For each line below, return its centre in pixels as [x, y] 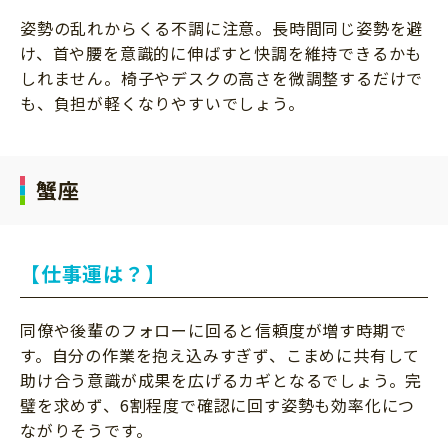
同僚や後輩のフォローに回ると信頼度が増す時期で [213, 329]
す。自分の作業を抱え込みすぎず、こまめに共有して [220, 354]
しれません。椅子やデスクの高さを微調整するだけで [222, 77]
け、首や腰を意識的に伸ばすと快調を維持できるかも [221, 52]
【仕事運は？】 [93, 273]
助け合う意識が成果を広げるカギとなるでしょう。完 [221, 379]
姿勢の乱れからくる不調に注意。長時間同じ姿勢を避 [222, 27]
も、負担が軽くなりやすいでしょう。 [162, 102]
